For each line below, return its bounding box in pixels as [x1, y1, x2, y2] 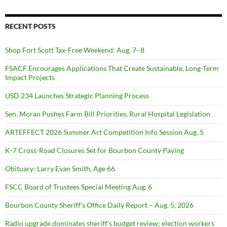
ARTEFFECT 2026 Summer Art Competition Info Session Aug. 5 [5, 128, 204, 136]
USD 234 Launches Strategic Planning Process [5, 91, 149, 100]
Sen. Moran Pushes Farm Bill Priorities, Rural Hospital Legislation [5, 109, 210, 118]
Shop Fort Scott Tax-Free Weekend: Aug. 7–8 [5, 46, 144, 54]
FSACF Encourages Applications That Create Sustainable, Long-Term [5, 64, 219, 72]
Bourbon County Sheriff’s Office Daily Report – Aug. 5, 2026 [5, 201, 194, 209]
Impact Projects [5, 73, 55, 82]
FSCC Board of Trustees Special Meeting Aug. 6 [5, 182, 152, 191]
